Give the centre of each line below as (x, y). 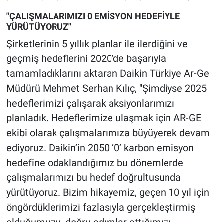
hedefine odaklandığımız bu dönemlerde (95, 162)
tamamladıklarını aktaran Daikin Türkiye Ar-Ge (108, 73)
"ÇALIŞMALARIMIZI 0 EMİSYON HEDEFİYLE (93, 16)
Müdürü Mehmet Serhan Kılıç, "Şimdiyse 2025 (106, 88)
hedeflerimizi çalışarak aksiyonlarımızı (90, 103)
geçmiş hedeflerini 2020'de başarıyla (86, 58)
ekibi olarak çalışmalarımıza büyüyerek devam (108, 133)
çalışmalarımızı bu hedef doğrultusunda (93, 177)
